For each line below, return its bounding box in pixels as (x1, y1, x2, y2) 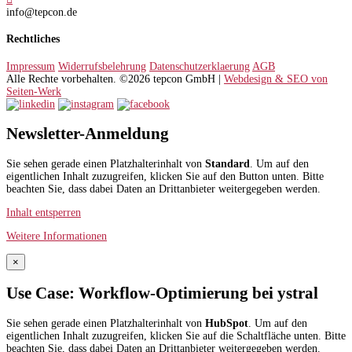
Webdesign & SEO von (224, 73, 328, 85)
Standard (205, 157, 250, 170)
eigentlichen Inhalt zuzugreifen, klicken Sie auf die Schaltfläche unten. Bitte (6, 329, 346, 342)
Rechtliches (6, 33, 60, 46)
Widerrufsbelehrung (58, 60, 146, 72)
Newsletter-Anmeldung (6, 124, 169, 144)
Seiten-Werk (6, 86, 61, 97)
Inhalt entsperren (6, 206, 81, 218)
